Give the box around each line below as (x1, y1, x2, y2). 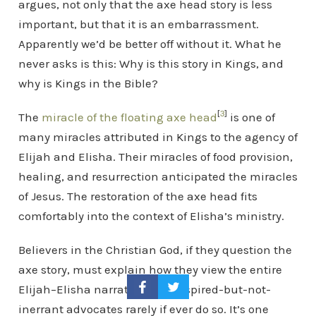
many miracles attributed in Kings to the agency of (18, 129, 298, 144)
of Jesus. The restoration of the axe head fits (18, 188, 257, 203)
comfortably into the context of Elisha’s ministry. (18, 208, 284, 223)
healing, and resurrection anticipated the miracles (18, 169, 298, 183)
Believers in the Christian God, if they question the (18, 242, 292, 257)
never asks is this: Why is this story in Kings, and (18, 56, 284, 71)
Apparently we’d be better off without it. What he (18, 36, 281, 51)
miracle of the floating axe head (41, 109, 217, 124)
